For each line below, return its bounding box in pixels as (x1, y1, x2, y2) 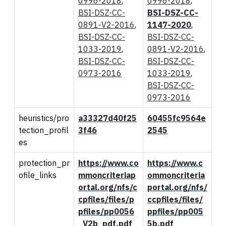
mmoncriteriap (78, 169, 136, 180)
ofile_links (19, 169, 56, 180)
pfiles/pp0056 (78, 206, 134, 216)
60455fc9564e (147, 112, 206, 123)
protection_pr (19, 157, 70, 168)
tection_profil (19, 125, 69, 135)
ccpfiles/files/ (147, 194, 203, 204)
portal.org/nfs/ (147, 182, 207, 192)
